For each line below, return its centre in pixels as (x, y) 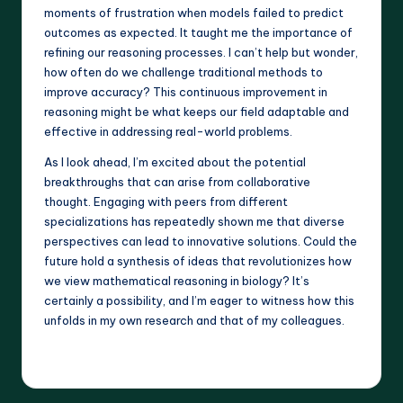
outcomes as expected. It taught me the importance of (198, 32)
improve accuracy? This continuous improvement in (186, 91)
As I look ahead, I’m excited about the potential (175, 161)
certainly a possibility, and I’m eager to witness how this (199, 300)
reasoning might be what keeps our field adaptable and (197, 111)
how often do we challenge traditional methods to (184, 72)
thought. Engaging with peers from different (166, 201)
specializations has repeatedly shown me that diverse (194, 221)
